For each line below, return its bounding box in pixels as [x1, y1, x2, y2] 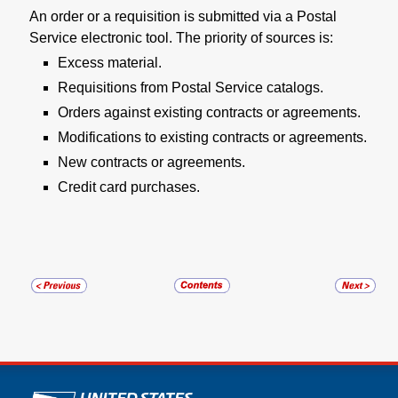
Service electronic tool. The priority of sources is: [29, 29, 333, 45]
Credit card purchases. [58, 179, 200, 195]
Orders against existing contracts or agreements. [58, 104, 361, 120]
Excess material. [58, 54, 162, 70]
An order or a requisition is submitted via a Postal [29, 8, 337, 24]
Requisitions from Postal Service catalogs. [58, 79, 323, 95]
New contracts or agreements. [58, 154, 245, 170]
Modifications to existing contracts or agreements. [58, 129, 367, 145]
